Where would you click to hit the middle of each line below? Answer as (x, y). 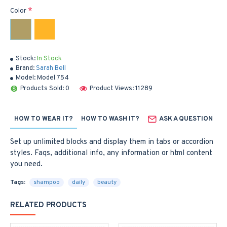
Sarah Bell (51, 68)
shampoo (47, 182)
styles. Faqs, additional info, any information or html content (111, 153)
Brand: (25, 68)
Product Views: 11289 (121, 88)
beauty (107, 182)
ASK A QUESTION (186, 119)
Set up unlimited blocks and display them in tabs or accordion (112, 142)
